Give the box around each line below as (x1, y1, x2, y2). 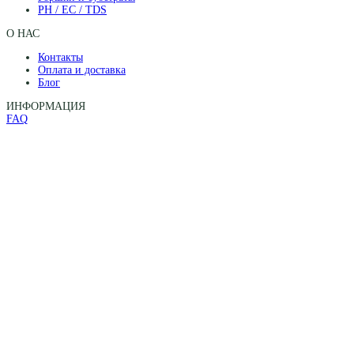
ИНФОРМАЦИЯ (6, 100, 85, 112)
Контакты (38, 51, 83, 63)
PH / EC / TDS (38, 3, 107, 16)
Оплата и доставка (38, 63, 126, 76)
